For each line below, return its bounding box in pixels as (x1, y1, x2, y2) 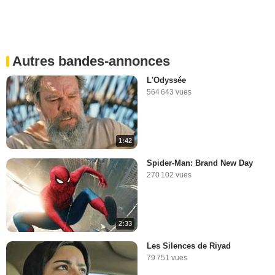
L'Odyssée (147, 75, 186, 85)
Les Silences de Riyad (147, 241, 231, 251)
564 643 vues (147, 87, 192, 96)
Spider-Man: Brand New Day (147, 158, 253, 168)
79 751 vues (147, 254, 187, 263)
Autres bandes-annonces (12, 53, 170, 69)
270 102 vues (147, 170, 192, 179)
